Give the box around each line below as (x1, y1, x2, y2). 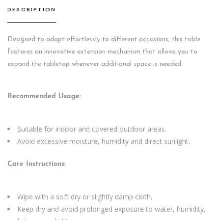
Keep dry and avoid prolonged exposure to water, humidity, (17, 204, 206, 214)
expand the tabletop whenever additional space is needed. (7, 60, 183, 68)
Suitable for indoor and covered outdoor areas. (17, 124, 166, 134)
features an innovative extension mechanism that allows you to (7, 48, 197, 55)
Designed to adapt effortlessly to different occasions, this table (7, 36, 200, 43)
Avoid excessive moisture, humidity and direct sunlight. (17, 137, 190, 146)
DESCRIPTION (7, 5, 56, 13)
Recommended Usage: (7, 93, 81, 100)
